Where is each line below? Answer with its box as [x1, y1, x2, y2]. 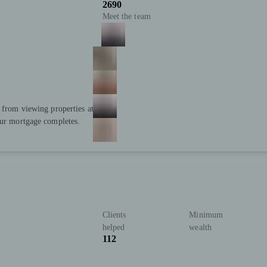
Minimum [189, 210, 223, 220]
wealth [189, 223, 212, 232]
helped [102, 223, 125, 232]
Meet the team [102, 12, 151, 21]
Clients [102, 210, 126, 220]
